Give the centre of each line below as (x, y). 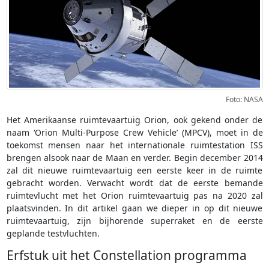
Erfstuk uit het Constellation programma (126, 255)
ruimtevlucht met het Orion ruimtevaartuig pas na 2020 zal (134, 196)
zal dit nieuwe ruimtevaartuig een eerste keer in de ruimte (134, 171)
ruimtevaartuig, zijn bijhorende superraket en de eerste (134, 221)
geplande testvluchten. (53, 234)
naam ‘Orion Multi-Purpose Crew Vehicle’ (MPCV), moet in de (134, 133)
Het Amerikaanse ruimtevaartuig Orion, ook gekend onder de (134, 120)
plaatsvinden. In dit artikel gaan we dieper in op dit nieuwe (134, 208)
